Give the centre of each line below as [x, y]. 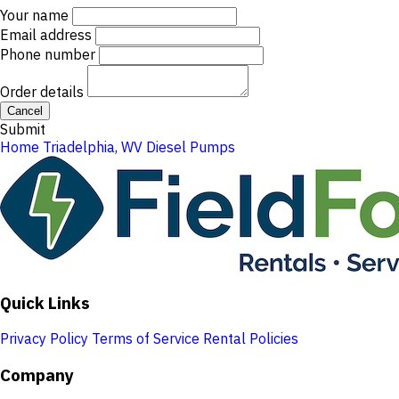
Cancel [25, 111]
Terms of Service [146, 339]
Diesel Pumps [191, 147]
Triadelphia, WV [93, 147]
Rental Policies [251, 339]
